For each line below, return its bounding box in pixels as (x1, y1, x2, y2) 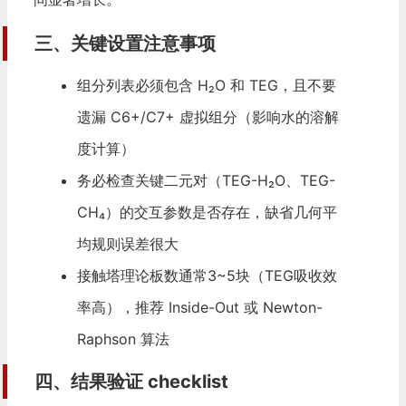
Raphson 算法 (76, 330, 169, 348)
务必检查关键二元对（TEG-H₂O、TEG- (76, 171, 335, 189)
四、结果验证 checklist (34, 371, 228, 392)
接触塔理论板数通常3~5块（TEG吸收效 (76, 266, 337, 285)
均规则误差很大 (76, 235, 179, 253)
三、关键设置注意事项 (34, 33, 216, 54)
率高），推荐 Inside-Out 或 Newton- (76, 298, 323, 316)
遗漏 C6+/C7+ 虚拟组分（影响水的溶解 (76, 108, 339, 126)
